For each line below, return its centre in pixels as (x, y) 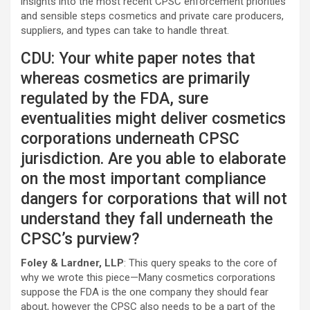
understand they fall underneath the (147, 219)
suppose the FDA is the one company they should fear (145, 292)
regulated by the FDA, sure (115, 99)
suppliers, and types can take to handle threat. (125, 30)
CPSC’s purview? (80, 239)
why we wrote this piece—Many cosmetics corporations (148, 277)
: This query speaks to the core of (201, 263)
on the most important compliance (143, 179)
